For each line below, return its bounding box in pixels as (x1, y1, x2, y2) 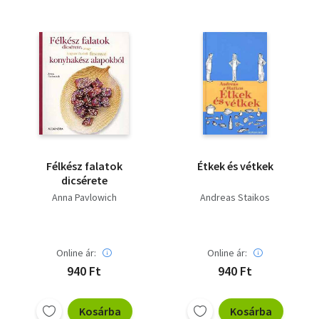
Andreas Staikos (200, 191, 270, 204)
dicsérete (61, 173, 108, 187)
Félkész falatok (46, 159, 122, 173)
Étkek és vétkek (197, 159, 273, 173)
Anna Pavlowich (51, 191, 117, 204)
